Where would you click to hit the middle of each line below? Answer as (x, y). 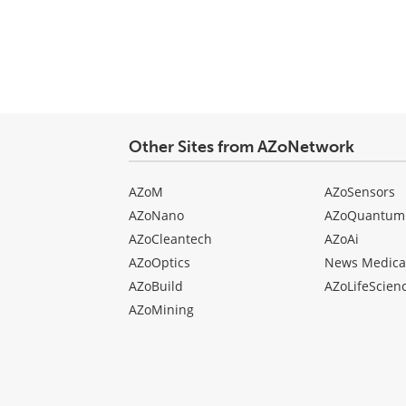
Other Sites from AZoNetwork (242, 146)
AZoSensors (359, 191)
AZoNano (156, 215)
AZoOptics (159, 262)
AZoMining (161, 309)
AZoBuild (156, 285)
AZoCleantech (170, 238)
